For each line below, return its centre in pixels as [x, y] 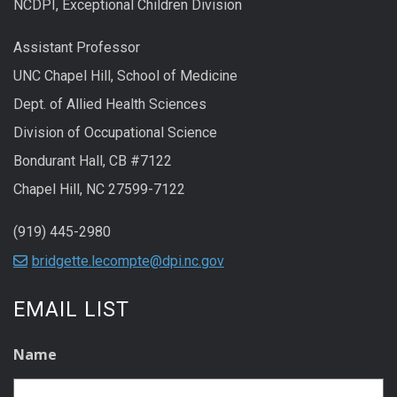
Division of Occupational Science [115, 133]
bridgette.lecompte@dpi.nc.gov [128, 261]
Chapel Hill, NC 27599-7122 [99, 190]
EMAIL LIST [71, 310]
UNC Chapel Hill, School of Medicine [125, 76]
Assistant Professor [77, 48]
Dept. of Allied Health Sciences [110, 105]
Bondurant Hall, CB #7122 [93, 161]
